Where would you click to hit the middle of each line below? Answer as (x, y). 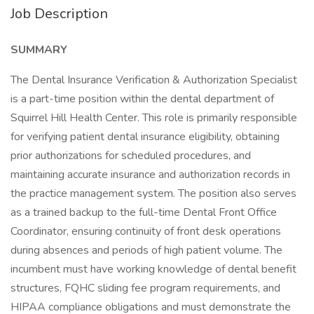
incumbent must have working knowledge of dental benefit (153, 269)
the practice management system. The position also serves (153, 193)
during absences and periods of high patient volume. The (146, 250)
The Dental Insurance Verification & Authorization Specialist (154, 80)
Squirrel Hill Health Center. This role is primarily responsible (154, 118)
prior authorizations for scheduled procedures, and (131, 156)
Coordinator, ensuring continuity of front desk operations (146, 231)
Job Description (59, 14)
